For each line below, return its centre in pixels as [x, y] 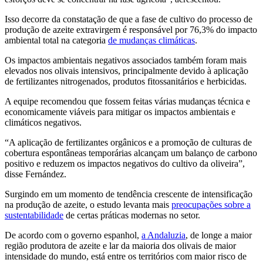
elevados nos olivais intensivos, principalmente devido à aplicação [127, 70]
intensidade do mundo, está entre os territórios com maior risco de [126, 256]
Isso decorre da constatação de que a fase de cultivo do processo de [129, 19]
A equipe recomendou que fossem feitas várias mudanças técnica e [127, 101]
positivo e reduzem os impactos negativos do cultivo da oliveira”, [125, 163]
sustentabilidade [34, 215]
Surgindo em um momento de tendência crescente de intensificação [129, 194]
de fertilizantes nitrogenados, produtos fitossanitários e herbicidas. [126, 81]
